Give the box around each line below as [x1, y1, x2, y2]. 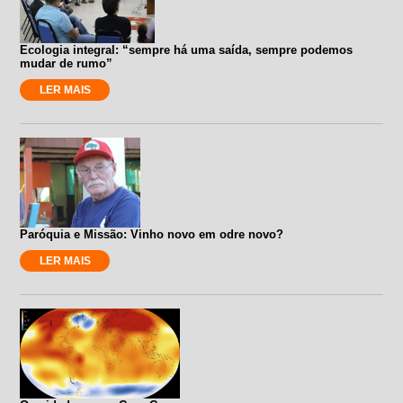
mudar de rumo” [20, 56, 113, 70]
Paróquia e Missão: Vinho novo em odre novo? [20, 227, 284, 241]
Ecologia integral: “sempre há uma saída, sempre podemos [20, 42, 354, 57]
